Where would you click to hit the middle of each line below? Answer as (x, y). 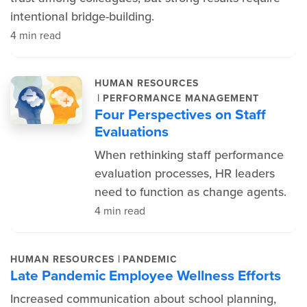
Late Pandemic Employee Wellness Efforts (146, 275)
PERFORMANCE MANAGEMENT (181, 98)
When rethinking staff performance (189, 155)
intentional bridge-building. (82, 16)
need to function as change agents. (190, 192)
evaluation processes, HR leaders (184, 173)
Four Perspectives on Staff (180, 114)
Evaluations (131, 131)
